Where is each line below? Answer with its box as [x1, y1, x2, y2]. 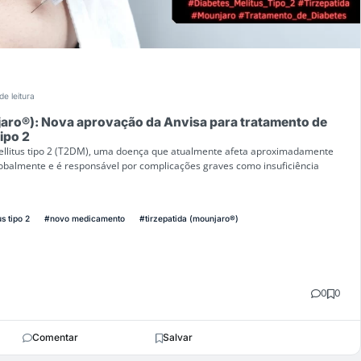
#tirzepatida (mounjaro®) [139, 214, 239, 223]
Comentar [31, 331, 78, 343]
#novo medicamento [44, 214, 125, 223]
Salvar [163, 331, 193, 343]
